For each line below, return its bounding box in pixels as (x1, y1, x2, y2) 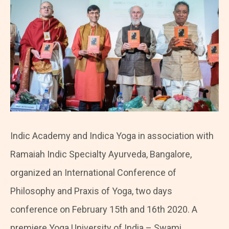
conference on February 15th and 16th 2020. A (10, 203, 197, 215)
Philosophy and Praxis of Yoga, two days (10, 185, 172, 196)
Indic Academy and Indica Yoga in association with (10, 130, 214, 141)
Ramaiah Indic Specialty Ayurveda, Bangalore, (10, 148, 192, 159)
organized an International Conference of (10, 167, 176, 178)
